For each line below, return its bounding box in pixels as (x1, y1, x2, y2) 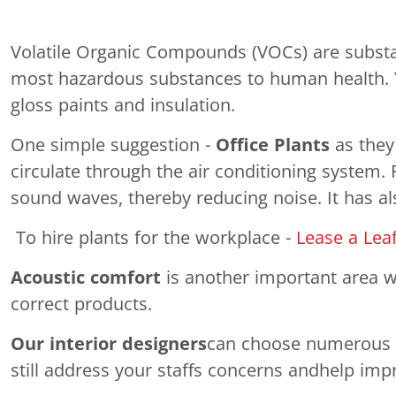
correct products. (11, 294, 152, 314)
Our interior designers (11, 334, 207, 354)
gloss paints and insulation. (11, 95, 235, 115)
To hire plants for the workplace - (11, 228, 296, 247)
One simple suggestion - (11, 135, 216, 155)
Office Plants (216, 135, 330, 155)
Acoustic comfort (11, 268, 161, 287)
